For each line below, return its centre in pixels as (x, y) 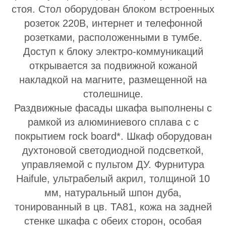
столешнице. (113, 94)
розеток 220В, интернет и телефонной (113, 23)
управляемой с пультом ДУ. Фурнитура (113, 164)
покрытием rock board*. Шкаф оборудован (113, 136)
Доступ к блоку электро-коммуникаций (113, 51)
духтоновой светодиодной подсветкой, (113, 150)
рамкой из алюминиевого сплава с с (113, 122)
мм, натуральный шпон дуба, (113, 193)
